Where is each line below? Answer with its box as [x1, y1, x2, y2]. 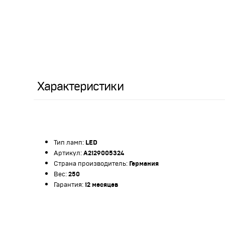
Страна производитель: [54, 160, 129, 168]
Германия [129, 160, 159, 168]
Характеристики [37, 79, 124, 94]
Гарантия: [54, 181, 85, 189]
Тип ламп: [54, 139, 85, 147]
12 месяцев [85, 181, 118, 189]
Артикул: [54, 149, 83, 158]
